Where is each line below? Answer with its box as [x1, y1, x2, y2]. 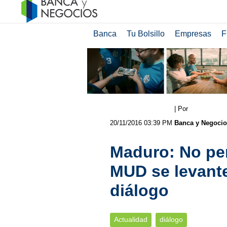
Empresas [174, 29, 211, 38]
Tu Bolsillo [126, 29, 165, 38]
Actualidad [113, 215, 147, 223]
